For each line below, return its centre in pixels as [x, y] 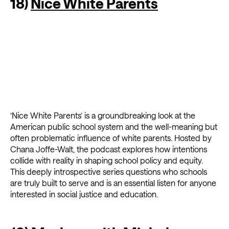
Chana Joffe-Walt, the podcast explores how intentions [109, 149]
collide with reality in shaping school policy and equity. [107, 161]
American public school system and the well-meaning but [114, 127]
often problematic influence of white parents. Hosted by [111, 138]
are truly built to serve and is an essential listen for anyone [113, 183]
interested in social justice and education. [84, 194]
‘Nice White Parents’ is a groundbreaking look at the [103, 116]
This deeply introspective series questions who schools [109, 172]
